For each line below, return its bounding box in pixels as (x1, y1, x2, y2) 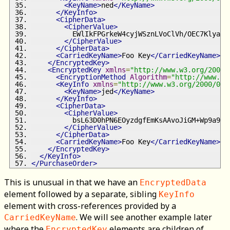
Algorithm (130, 72, 167, 81)
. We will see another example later (76, 211, 212, 223)
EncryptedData (140, 177, 206, 187)
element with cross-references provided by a (4, 200, 176, 212)
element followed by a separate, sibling (4, 188, 159, 200)
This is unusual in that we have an (4, 176, 140, 188)
